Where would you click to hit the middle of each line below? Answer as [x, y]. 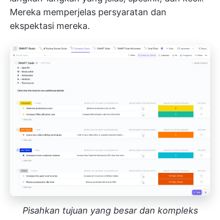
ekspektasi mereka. [50, 26]
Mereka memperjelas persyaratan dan [88, 12]
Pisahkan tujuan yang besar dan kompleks [110, 211]
